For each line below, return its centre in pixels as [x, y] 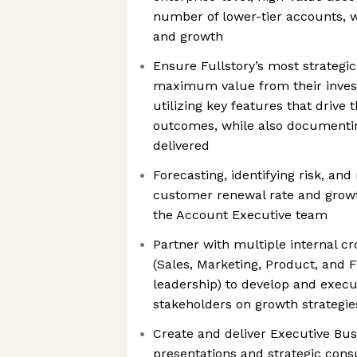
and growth [188, 36]
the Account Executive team [240, 215]
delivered [181, 145]
